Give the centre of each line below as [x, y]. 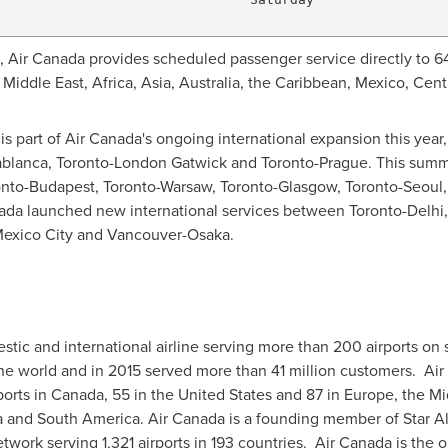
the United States [211, 394]
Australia [209, 82]
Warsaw [185, 186]
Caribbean [310, 82]
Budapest [61, 186]
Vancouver [144, 234]
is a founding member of [313, 418]
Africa [112, 82]
